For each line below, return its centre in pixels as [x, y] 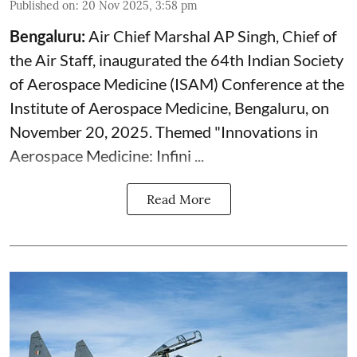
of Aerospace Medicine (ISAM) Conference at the [177, 83]
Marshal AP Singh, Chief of [244, 35]
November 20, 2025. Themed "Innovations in [164, 131]
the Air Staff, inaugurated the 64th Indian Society [177, 59]
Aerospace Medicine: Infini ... [107, 155]
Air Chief [120, 35]
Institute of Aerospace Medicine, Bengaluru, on [169, 107]
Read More [178, 199]
